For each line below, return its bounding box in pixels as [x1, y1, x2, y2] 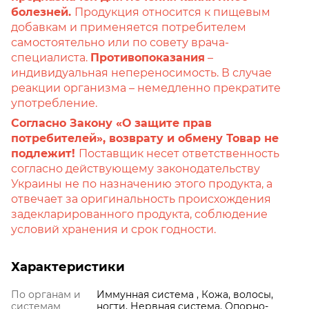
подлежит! [11, 146, 79, 160]
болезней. [11, 5, 74, 19]
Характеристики [11, 259, 125, 275]
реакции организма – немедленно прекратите [11, 81, 281, 94]
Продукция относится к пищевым [74, 5, 270, 19]
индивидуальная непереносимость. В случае [11, 66, 272, 79]
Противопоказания [90, 50, 205, 64]
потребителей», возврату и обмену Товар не [11, 131, 279, 145]
